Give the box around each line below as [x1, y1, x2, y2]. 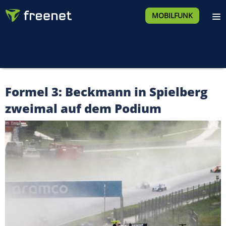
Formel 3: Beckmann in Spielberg [5, 83, 208, 100]
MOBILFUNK [151, 11, 193, 20]
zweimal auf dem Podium [5, 100, 161, 117]
